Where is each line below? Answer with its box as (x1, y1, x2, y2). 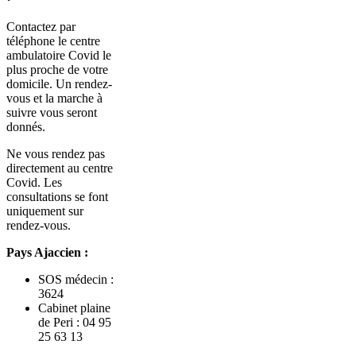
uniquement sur (6, 204, 83, 219)
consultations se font (6, 190, 108, 204)
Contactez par (6, 20, 75, 34)
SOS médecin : (38, 273, 114, 287)
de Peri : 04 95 (38, 315, 111, 330)
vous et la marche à (6, 91, 103, 106)
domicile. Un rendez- (6, 77, 112, 91)
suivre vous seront (6, 106, 97, 120)
